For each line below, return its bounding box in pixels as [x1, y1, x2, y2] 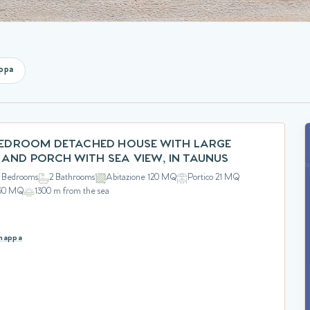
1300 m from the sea [35, 187, 110, 197]
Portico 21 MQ [188, 173, 240, 183]
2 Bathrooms [49, 173, 95, 183]
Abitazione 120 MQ [106, 173, 177, 183]
